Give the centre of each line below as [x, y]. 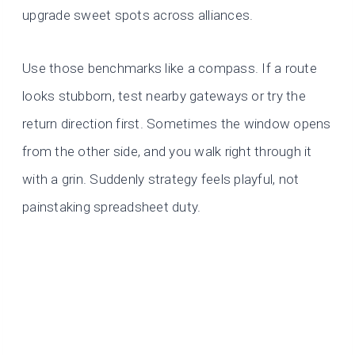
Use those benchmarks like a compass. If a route [170, 68]
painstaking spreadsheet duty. [112, 207]
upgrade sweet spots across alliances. [138, 15]
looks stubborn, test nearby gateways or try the [164, 96]
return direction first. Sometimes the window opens [177, 124]
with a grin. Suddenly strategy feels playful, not [161, 179]
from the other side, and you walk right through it [167, 151]
